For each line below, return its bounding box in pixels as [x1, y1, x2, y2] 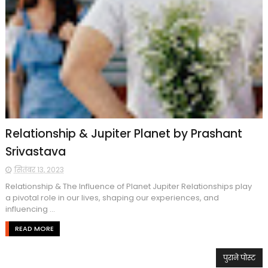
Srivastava [5, 143, 66, 160]
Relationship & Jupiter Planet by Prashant [5, 125, 242, 142]
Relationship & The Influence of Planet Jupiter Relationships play [5, 180, 252, 192]
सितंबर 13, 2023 [14, 164, 64, 175]
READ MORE [14, 223, 54, 233]
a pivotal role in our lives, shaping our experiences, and [5, 191, 219, 203]
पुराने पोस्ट [223, 252, 256, 263]
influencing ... [5, 203, 55, 215]
